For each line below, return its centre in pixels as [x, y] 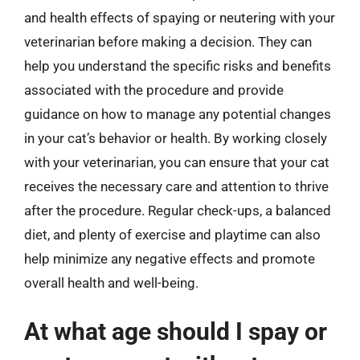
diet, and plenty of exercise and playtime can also [172, 234]
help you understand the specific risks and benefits [178, 65]
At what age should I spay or [176, 331]
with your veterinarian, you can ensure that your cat [177, 162]
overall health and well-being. [111, 282]
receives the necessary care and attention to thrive [176, 186]
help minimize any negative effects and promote [170, 258]
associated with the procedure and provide [154, 90]
